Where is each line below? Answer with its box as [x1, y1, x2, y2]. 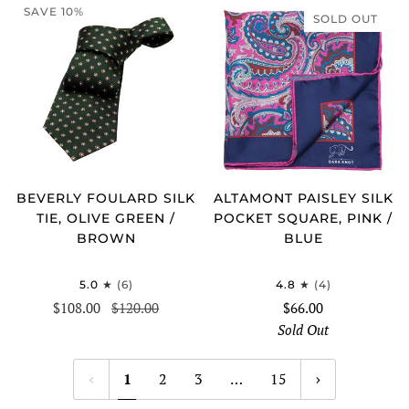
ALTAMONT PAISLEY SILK [213, 189, 393, 206]
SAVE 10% [24, 4, 84, 18]
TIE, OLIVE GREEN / [37, 209, 175, 226]
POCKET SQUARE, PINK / [214, 209, 393, 226]
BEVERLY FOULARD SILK [16, 189, 195, 206]
